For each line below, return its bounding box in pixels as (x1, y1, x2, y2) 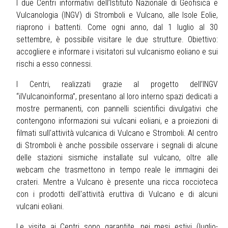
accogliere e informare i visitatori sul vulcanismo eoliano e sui (16, 47, 218, 57)
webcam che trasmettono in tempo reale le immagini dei (16, 165, 218, 175)
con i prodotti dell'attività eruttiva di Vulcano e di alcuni (16, 189, 218, 199)
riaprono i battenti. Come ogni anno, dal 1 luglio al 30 (16, 22, 218, 33)
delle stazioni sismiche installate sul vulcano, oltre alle (16, 153, 218, 163)
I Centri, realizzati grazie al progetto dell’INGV (16, 79, 218, 90)
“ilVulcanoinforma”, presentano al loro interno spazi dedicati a (16, 92, 218, 102)
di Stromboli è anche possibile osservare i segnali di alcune (16, 140, 218, 151)
